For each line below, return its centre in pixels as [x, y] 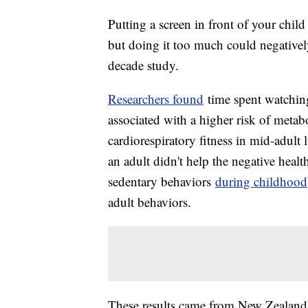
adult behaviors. [150, 201]
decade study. [143, 65]
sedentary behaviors [162, 181]
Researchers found [156, 98]
